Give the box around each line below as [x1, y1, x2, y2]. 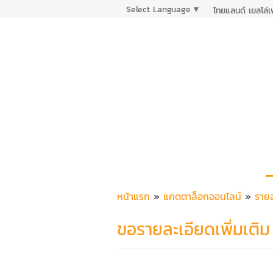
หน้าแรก [117, 189, 150, 204]
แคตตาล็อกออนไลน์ [163, 189, 241, 204]
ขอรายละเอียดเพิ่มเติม [117, 216, 270, 242]
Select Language [126, 2, 191, 16]
